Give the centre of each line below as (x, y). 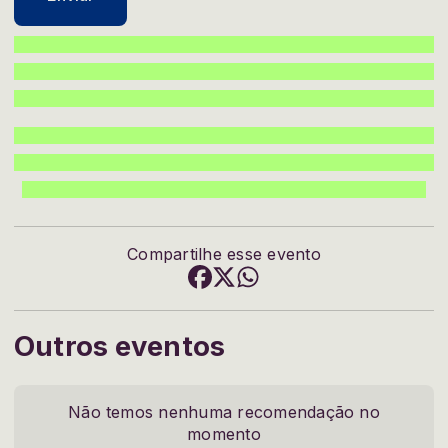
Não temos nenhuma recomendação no (224, 412)
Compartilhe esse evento (224, 254)
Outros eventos (120, 346)
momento (224, 434)
